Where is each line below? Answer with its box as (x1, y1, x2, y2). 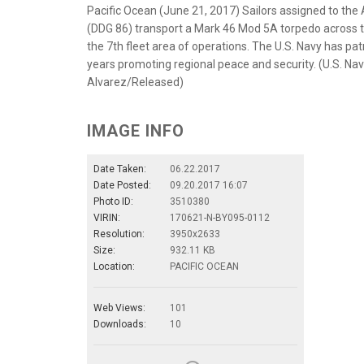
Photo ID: (93, 195, 133, 207)
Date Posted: (93, 179, 151, 191)
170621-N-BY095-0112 (170, 211, 270, 223)
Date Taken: (93, 162, 146, 175)
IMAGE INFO (87, 120, 184, 141)
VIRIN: (93, 211, 120, 223)
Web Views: (93, 301, 145, 314)
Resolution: (93, 227, 145, 240)
